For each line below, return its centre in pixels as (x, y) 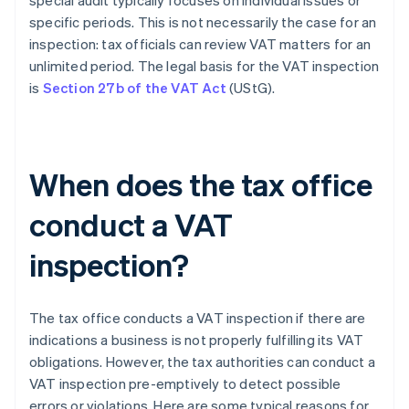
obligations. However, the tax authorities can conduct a (203, 362)
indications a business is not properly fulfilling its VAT (197, 340)
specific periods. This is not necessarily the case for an (203, 22)
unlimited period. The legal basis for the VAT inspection (204, 66)
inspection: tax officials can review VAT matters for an (200, 44)
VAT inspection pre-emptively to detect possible (185, 384)
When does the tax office (201, 184)
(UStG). (251, 88)
